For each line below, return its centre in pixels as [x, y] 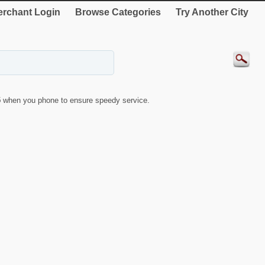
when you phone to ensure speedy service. [76, 100]
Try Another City [212, 12]
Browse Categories [118, 12]
